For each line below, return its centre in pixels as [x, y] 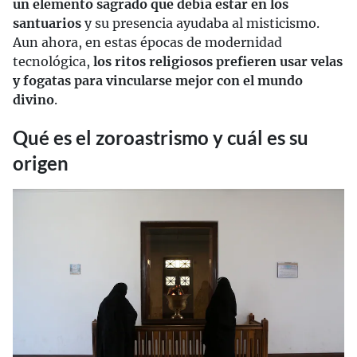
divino [33, 100]
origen [41, 163]
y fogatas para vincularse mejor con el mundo [158, 80]
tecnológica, [53, 61]
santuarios [47, 23]
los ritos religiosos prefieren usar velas [218, 61]
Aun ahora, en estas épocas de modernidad [147, 42]
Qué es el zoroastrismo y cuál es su [161, 137]
